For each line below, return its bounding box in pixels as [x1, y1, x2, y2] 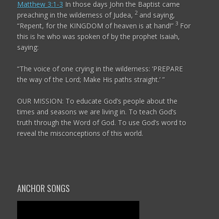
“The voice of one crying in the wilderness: [17, 64, 152, 74]
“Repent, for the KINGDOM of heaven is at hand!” [17, 21, 175, 30]
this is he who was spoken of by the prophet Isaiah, [17, 31, 180, 41]
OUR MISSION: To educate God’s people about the [17, 96, 177, 106]
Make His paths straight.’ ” [83, 75, 165, 85]
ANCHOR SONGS [17, 181, 70, 195]
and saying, [139, 10, 175, 20]
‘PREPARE [152, 64, 183, 74]
